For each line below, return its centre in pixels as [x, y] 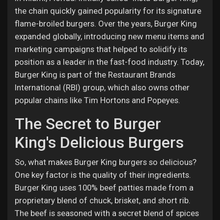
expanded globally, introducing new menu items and [110, 36]
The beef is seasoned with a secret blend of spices [107, 213]
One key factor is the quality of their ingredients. [103, 175]
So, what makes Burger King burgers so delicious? [106, 162]
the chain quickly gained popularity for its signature [108, 11]
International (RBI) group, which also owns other [102, 87]
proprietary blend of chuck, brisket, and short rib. [103, 200]
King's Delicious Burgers [99, 142]
